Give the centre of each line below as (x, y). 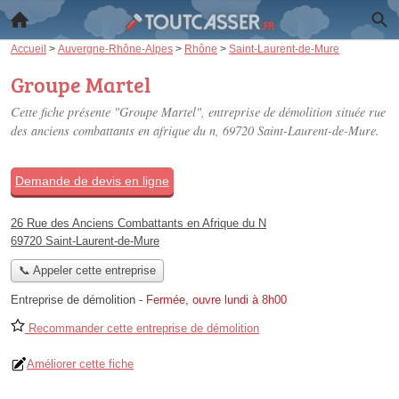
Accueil (28, 49)
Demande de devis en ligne (92, 181)
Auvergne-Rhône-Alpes (115, 49)
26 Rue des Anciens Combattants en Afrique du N (138, 223)
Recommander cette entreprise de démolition (142, 329)
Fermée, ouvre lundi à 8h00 (216, 300)
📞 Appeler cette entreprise (87, 271)
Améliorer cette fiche (80, 364)
